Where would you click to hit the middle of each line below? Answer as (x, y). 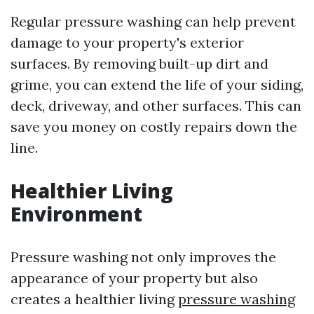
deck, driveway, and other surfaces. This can (156, 105)
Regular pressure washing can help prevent (153, 21)
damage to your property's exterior (127, 42)
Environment (76, 214)
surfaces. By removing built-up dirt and (139, 63)
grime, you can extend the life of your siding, (157, 84)
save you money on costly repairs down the (154, 127)
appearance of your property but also (134, 278)
